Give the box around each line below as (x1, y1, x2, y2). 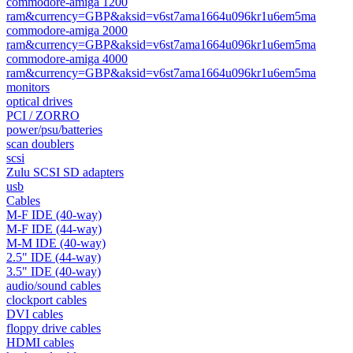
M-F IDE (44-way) (6, 222, 102, 236)
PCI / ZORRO (6, 109, 80, 122)
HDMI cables (6, 336, 74, 349)
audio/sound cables (6, 279, 101, 292)
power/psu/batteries (6, 123, 102, 136)
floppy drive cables (6, 321, 101, 335)
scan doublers (6, 137, 74, 150)
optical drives (6, 95, 72, 108)
